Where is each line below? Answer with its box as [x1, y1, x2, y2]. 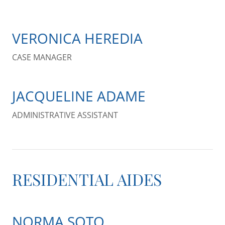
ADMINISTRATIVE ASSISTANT [12, 109, 118, 121]
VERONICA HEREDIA [12, 29, 143, 48]
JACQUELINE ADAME [12, 86, 146, 105]
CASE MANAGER [12, 52, 72, 63]
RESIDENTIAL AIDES [12, 168, 162, 190]
